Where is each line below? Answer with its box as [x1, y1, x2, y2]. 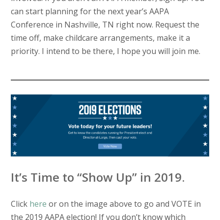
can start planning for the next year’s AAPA [10, 6, 169, 17]
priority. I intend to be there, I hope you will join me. [10, 46, 200, 57]
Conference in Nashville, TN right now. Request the [10, 19, 199, 30]
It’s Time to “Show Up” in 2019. [10, 169, 185, 186]
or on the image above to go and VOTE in [46, 198, 201, 210]
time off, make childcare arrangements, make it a [10, 32, 190, 44]
